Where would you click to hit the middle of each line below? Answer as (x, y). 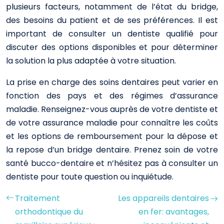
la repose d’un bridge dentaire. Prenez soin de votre (112, 150)
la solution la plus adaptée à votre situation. (91, 61)
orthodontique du (49, 212)
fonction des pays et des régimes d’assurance (112, 96)
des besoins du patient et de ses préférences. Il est (112, 20)
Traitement (37, 198)
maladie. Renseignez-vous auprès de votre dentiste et (112, 109)
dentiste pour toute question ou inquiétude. (90, 177)
